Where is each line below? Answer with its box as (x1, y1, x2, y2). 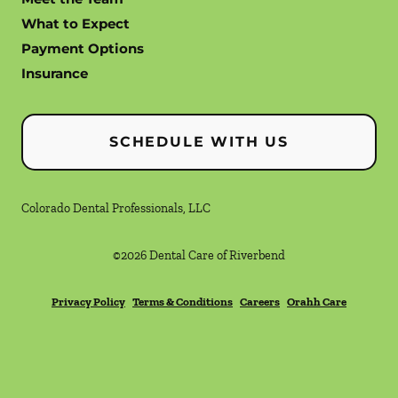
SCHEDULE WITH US (109, 133, 289, 150)
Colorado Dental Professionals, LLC (21, 201, 211, 216)
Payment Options (21, 40, 144, 57)
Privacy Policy (52, 295, 125, 308)
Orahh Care (287, 295, 346, 308)
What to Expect (21, 15, 130, 32)
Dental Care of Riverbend (149, 248, 285, 263)
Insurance (21, 65, 88, 82)
